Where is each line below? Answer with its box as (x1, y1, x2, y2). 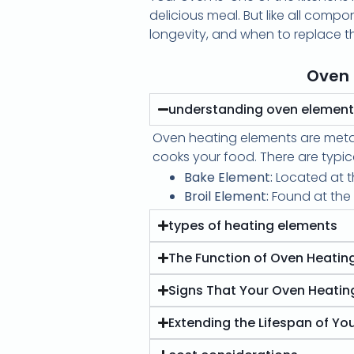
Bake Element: (184, 168, 273, 186)
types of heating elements (168, 216, 338, 235)
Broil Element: (184, 186, 269, 205)
